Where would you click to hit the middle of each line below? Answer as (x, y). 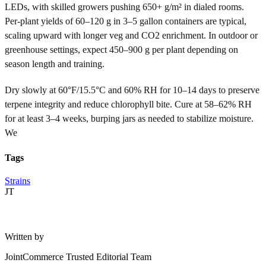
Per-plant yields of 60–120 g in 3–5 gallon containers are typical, (126, 21)
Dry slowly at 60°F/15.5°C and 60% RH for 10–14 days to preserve (132, 90)
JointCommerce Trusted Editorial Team (78, 257)
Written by (24, 237)
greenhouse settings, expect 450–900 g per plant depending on (121, 49)
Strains (18, 181)
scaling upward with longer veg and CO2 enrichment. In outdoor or (131, 35)
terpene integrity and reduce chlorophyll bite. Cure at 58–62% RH (128, 104)
